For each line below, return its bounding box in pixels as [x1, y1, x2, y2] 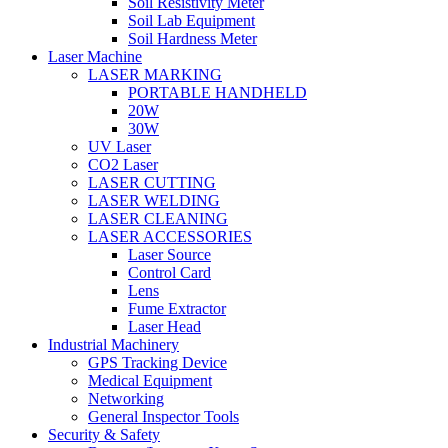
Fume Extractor [128, 299, 226, 317]
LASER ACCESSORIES [88, 227, 252, 245]
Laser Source [128, 245, 211, 263]
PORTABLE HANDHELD [128, 83, 307, 101]
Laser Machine [48, 47, 142, 65]
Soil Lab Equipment [128, 11, 255, 29]
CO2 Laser [88, 155, 158, 173]
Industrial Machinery [48, 335, 179, 353]
